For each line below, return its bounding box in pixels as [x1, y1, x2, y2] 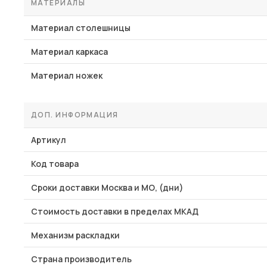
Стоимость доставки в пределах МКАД [31, 206, 198, 217]
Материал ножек [31, 70, 103, 81]
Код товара [31, 158, 79, 169]
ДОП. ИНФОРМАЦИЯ [31, 110, 119, 120]
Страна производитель [31, 253, 132, 265]
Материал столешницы [31, 22, 131, 33]
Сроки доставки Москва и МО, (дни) [31, 182, 184, 193]
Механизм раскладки [31, 229, 120, 241]
